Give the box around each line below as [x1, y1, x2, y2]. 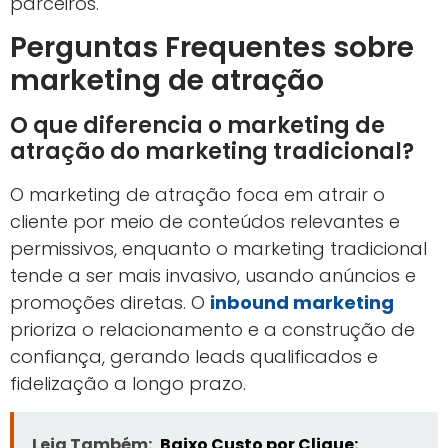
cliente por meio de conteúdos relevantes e [10, 209, 400, 235]
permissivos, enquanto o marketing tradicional [10, 236, 427, 262]
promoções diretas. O [10, 290, 210, 316]
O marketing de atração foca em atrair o [10, 182, 385, 208]
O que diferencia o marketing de [10, 110, 385, 142]
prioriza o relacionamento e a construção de [10, 317, 415, 343]
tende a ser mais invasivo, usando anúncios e [10, 263, 416, 289]
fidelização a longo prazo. [10, 371, 246, 397]
